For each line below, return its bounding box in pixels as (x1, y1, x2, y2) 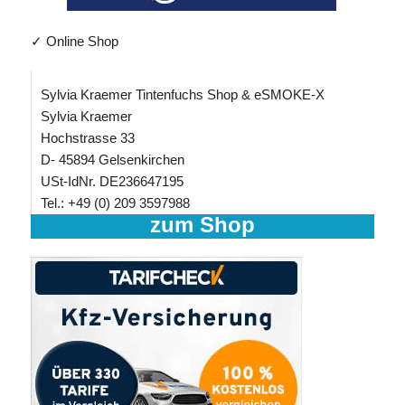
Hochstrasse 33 (40, 130, 135, 146)
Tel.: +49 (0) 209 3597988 (40, 195, 190, 211)
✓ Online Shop (30, 33, 118, 49)
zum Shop (149, 212, 255, 237)
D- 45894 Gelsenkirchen (40, 152, 184, 167)
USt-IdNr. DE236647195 (40, 174, 184, 189)
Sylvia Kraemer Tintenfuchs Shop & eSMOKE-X (40, 87, 325, 102)
